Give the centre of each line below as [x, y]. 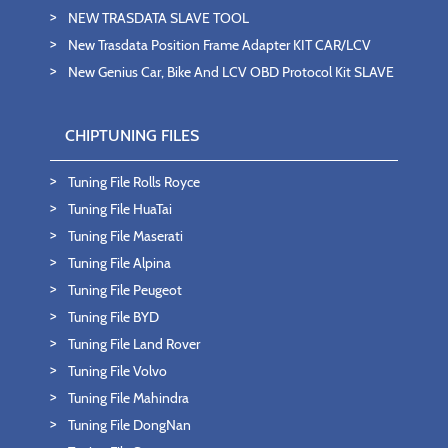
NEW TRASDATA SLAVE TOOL [158, 17]
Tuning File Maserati [125, 235]
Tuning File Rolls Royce [134, 181]
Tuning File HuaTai [120, 208]
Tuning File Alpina [119, 262]
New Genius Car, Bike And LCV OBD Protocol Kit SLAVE [231, 71]
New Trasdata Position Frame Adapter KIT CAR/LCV [219, 44]
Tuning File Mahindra [128, 397]
